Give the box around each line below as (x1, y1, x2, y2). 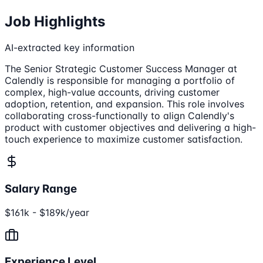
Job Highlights (5, 13, 105, 31)
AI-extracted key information (5, 42, 134, 54)
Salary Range (5, 181, 77, 195)
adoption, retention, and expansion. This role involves (5, 98, 244, 110)
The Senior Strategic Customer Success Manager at (5, 63, 237, 75)
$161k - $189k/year (5, 206, 89, 218)
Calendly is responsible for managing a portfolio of (5, 75, 235, 87)
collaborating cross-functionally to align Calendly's (5, 110, 234, 122)
